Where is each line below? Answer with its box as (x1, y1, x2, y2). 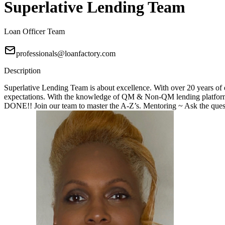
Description (4, 66, 41, 75)
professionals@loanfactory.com (16, 49, 116, 58)
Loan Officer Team (4, 27, 65, 36)
